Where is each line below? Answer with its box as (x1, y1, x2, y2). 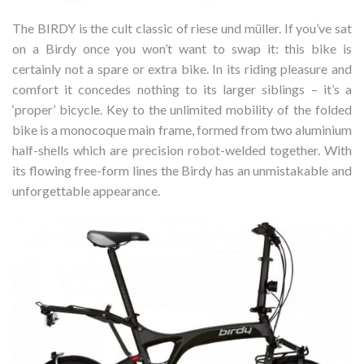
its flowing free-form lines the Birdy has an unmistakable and (12, 162, 352, 178)
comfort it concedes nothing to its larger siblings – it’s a (12, 80, 352, 97)
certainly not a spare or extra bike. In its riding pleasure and (12, 60, 352, 76)
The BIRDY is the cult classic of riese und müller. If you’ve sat (12, 19, 352, 36)
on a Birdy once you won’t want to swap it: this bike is (12, 40, 352, 56)
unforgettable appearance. (12, 182, 160, 198)
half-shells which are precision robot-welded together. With (12, 141, 352, 158)
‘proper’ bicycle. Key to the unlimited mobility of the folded (12, 101, 352, 117)
